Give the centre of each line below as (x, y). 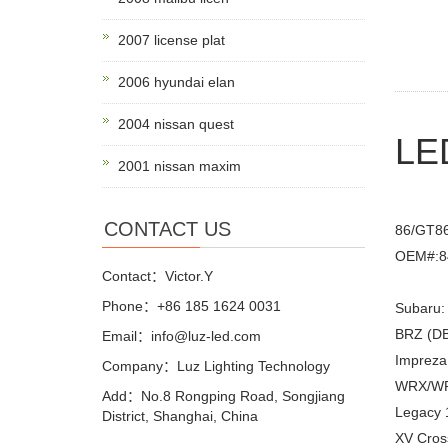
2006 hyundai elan (176, 82)
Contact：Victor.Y (157, 276)
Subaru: (419, 308)
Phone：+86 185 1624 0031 (191, 306)
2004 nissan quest (176, 124)
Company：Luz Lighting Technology (216, 366)
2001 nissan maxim (179, 166)
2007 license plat (171, 40)
